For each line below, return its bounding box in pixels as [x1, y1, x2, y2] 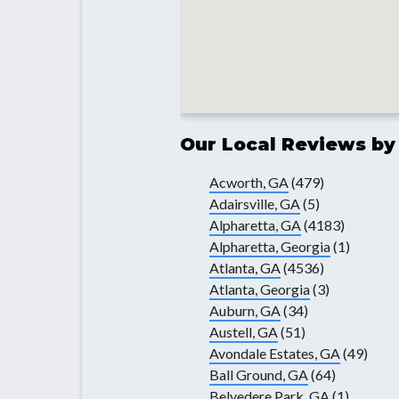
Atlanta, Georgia [209, 281, 310, 298]
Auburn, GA [209, 302, 281, 320]
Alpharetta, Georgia [209, 238, 330, 256]
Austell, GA [209, 323, 278, 341]
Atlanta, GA [209, 259, 281, 277]
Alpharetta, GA [209, 216, 301, 234]
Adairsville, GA [209, 195, 300, 213]
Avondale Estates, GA [209, 345, 340, 362]
